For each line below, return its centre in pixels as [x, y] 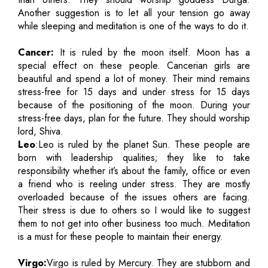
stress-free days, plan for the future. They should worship [134, 118]
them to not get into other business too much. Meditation [134, 223]
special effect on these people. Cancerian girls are [134, 65]
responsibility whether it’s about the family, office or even [134, 170]
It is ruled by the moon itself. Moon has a [152, 52]
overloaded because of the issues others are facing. [134, 197]
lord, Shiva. [41, 131]
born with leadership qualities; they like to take [134, 157]
